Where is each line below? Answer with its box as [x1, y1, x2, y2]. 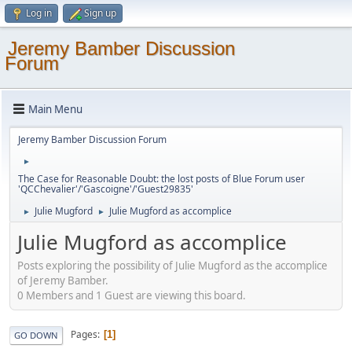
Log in [26, 6, 52, 20]
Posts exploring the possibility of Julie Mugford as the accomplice [17, 258, 328, 273]
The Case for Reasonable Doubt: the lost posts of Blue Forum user [18, 172, 305, 185]
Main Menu [28, 101, 82, 116]
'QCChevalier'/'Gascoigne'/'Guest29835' [18, 182, 193, 196]
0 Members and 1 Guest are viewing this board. [17, 288, 246, 302]
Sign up [84, 6, 116, 20]
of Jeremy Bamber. [17, 273, 108, 288]
